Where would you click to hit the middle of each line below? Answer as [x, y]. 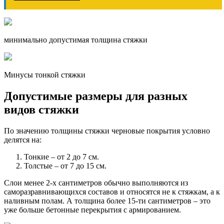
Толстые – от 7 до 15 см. [65, 165]
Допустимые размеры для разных [96, 96]
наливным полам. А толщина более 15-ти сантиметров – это [107, 200]
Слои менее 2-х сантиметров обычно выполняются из [96, 182]
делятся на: [23, 139]
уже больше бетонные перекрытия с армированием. [92, 209]
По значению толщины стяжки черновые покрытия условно [107, 130]
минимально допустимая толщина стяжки [76, 40]
